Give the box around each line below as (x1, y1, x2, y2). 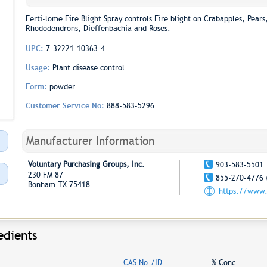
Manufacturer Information (26, 134, 154, 148)
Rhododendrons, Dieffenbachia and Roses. (25, 24, 170, 33)
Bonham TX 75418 (27, 180, 90, 189)
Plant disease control (52, 63, 125, 72)
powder (49, 82, 75, 91)
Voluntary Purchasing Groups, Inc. (27, 160, 145, 169)
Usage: (25, 63, 52, 72)
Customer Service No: (25, 101, 107, 110)
